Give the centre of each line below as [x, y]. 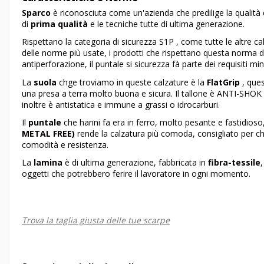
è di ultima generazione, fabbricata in [135, 162]
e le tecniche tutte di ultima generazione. [166, 24]
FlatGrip [222, 82]
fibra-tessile [234, 162]
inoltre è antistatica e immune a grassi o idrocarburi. [121, 104]
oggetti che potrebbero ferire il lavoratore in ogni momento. [136, 173]
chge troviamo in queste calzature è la [131, 82]
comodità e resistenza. [65, 144]
